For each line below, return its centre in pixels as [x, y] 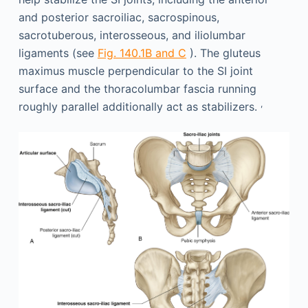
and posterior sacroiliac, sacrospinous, [119, 17]
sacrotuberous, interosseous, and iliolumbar [132, 35]
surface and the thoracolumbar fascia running [137, 88]
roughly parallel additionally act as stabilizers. [139, 106]
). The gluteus [223, 53]
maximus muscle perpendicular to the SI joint [135, 70]
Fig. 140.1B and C [142, 53]
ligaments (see [58, 53]
